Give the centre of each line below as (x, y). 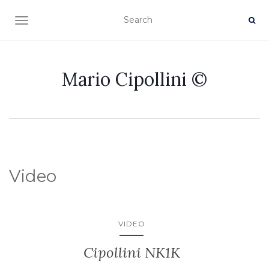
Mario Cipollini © (134, 79)
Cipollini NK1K (131, 252)
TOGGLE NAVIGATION (69, 22)
